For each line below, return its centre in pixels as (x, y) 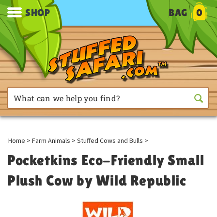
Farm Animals (51, 140)
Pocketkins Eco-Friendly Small (106, 160)
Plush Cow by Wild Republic (97, 180)
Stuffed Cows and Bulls (110, 140)
